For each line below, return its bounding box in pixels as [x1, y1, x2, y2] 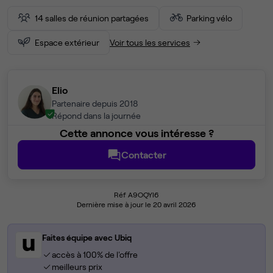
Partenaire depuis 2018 [52, 98, 138, 109]
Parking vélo [186, 13, 232, 23]
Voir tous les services [110, 37, 190, 48]
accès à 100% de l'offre [51, 249, 138, 260]
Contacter [121, 149, 166, 161]
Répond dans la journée [52, 110, 141, 121]
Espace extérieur [35, 37, 99, 48]
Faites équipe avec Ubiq [42, 232, 132, 243]
